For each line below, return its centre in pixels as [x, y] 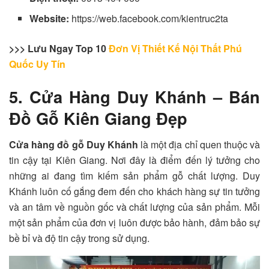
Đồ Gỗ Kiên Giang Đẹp [98, 118]
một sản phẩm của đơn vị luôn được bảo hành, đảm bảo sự [134, 223]
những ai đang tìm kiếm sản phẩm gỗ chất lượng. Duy [134, 176]
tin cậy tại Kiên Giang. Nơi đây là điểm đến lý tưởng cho [134, 160]
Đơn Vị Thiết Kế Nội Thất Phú [175, 49]
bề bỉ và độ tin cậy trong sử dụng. [79, 238]
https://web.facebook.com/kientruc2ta [150, 19]
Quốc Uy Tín [37, 64]
